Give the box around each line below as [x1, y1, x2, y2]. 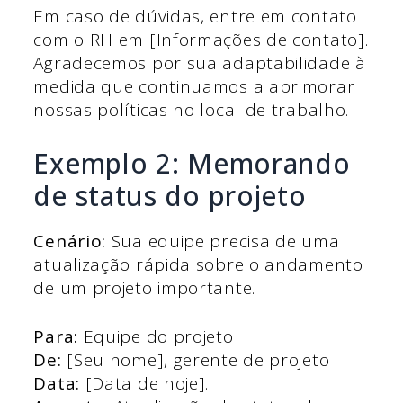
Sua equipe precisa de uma [106, 228, 340, 253]
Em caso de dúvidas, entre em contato [33, 4, 357, 29]
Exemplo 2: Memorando [33, 144, 351, 182]
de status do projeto [33, 176, 307, 214]
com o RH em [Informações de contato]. [33, 28, 369, 52]
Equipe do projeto [77, 325, 234, 349]
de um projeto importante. [33, 275, 255, 300]
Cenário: [33, 228, 107, 253]
